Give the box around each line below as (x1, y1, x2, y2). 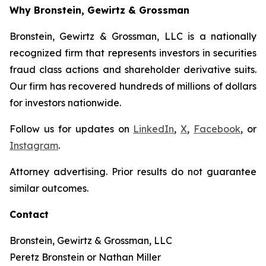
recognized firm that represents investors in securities (9, 47, 256, 59)
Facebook (194, 123, 241, 135)
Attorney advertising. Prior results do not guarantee (9, 166, 256, 178)
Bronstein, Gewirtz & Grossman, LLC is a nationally (9, 30, 256, 42)
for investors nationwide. (9, 97, 121, 109)
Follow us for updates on (9, 123, 134, 135)
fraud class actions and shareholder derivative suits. (9, 64, 256, 75)
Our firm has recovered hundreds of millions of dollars (9, 80, 256, 92)
